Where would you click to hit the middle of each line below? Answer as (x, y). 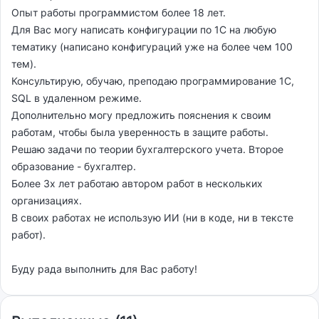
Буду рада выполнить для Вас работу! (104, 269)
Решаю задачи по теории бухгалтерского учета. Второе (147, 150)
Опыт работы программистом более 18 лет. (119, 13)
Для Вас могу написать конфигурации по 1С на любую (144, 30)
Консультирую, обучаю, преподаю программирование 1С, (153, 81)
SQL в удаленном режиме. (77, 98)
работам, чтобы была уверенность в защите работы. (140, 132)
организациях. (47, 201)
